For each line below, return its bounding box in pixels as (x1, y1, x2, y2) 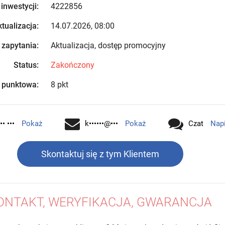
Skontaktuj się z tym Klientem (41, 149, 159, 159)
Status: (13, 60, 39, 70)
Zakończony (50, 60, 94, 70)
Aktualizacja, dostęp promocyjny (50, 41, 166, 50)
